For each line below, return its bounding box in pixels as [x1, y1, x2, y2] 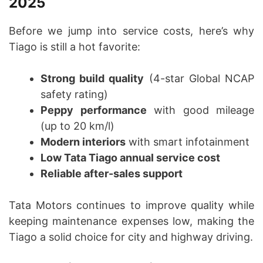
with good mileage [146, 103, 254, 116]
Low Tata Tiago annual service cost [41, 151, 220, 164]
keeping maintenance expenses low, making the [9, 214, 254, 227]
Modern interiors [41, 135, 126, 148]
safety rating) [41, 87, 108, 100]
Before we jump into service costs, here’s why [9, 24, 254, 37]
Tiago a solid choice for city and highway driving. [9, 230, 253, 243]
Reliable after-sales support [41, 167, 183, 180]
